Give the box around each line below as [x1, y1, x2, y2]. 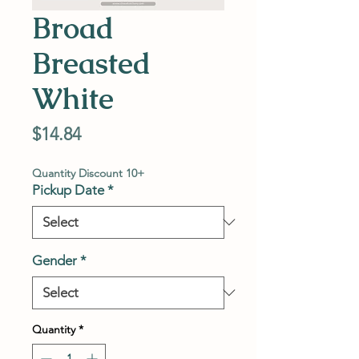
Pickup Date [32, 181, 104, 198]
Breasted [32, 43, 151, 83]
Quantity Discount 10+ [32, 165, 144, 180]
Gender [32, 252, 77, 268]
